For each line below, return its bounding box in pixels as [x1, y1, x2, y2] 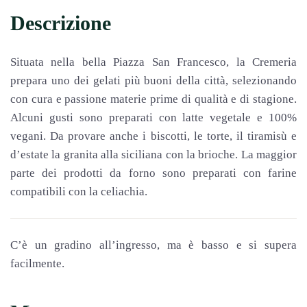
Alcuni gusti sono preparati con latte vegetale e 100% [10, 110, 297, 124]
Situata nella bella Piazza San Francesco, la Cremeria [10, 55, 297, 69]
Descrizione [10, 11, 111, 34]
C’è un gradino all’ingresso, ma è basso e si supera [10, 238, 297, 251]
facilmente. [10, 256, 64, 270]
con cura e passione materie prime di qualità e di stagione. [10, 92, 297, 106]
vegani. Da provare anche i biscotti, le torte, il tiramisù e [10, 129, 297, 143]
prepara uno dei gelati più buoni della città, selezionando [10, 73, 297, 87]
